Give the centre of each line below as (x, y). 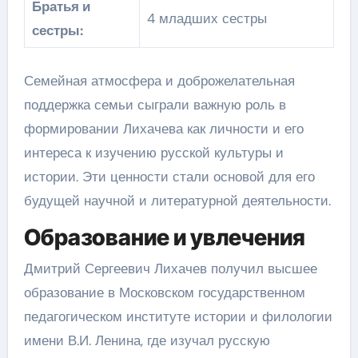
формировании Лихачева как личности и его (163, 128)
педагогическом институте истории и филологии (178, 316)
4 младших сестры (207, 18)
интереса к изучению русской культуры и (153, 152)
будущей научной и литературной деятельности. (177, 200)
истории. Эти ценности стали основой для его (169, 176)
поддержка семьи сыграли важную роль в (155, 104)
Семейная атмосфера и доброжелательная (159, 80)
